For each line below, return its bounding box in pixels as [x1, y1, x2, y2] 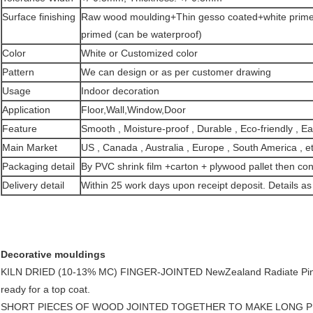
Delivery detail [2, 180, 64, 191]
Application [2, 104, 50, 116]
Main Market [2, 142, 57, 154]
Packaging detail [2, 161, 75, 173]
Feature [2, 123, 37, 135]
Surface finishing [2, 11, 75, 23]
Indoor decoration [81, 85, 159, 97]
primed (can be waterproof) [81, 29, 202, 41]
